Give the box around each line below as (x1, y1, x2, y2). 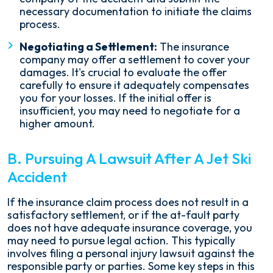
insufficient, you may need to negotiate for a (19, 104, 240, 118)
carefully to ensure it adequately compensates (19, 78, 249, 92)
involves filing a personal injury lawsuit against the (7, 246, 254, 260)
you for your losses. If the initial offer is (19, 91, 211, 105)
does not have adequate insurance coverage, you (7, 221, 252, 235)
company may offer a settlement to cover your (19, 52, 250, 66)
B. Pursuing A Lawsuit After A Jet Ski (7, 149, 251, 168)
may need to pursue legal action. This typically (7, 233, 235, 247)
